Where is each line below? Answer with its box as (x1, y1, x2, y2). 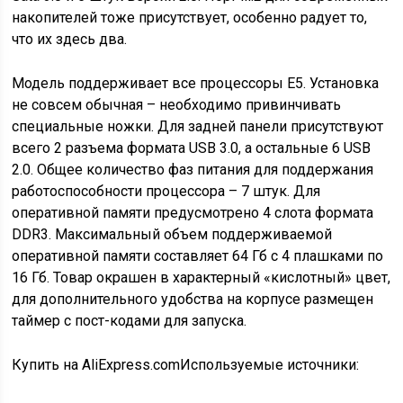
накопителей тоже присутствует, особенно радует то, (12, 9, 368, 26)
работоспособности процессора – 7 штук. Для (12, 183, 321, 200)
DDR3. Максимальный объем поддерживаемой (12, 226, 333, 243)
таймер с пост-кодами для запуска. (12, 312, 247, 329)
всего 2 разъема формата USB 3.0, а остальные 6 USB (12, 139, 372, 157)
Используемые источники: (180, 356, 360, 373)
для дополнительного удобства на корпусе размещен (12, 291, 374, 308)
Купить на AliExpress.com (12, 356, 181, 373)
